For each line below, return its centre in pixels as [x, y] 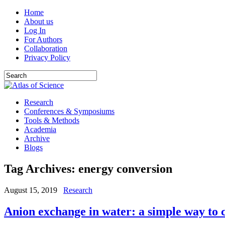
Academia [40, 129]
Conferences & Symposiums [69, 111]
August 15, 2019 [31, 190]
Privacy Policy [47, 58]
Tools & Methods [52, 120]
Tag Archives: [41, 168]
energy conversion [125, 168]
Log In [35, 30]
